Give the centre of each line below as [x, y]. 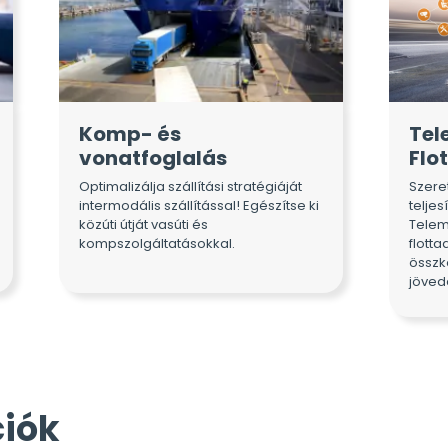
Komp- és [130, 134]
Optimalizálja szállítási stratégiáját [190, 186]
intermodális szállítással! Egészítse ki [199, 205]
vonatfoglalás [153, 158]
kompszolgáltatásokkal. [157, 243]
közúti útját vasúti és [143, 224]
